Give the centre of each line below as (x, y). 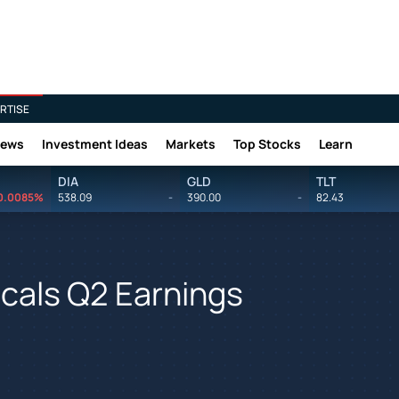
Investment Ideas (95, 144)
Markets (191, 144)
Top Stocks (267, 144)
